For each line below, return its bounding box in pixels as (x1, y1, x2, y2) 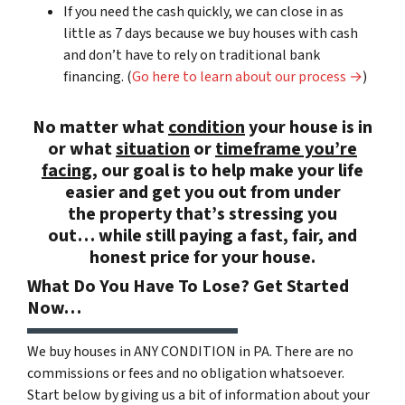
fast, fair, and (250, 222, 357, 249)
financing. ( (63, 66, 132, 87)
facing (42, 157, 92, 184)
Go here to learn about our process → (132, 66, 363, 87)
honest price (89, 244, 190, 270)
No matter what (33, 114, 168, 140)
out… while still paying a (48, 222, 250, 249)
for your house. (190, 244, 316, 270)
